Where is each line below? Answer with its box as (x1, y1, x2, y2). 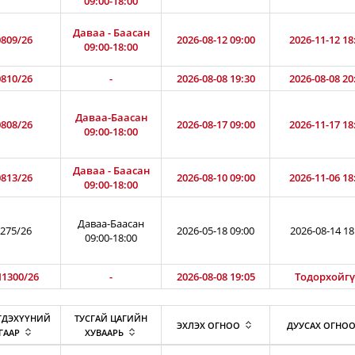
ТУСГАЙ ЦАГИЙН (74, 312, 147, 324)
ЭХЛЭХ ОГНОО (177, 319, 240, 331)
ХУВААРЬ (84, 326, 124, 338)
